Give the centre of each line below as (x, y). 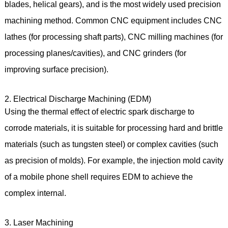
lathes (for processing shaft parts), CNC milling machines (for (113, 37)
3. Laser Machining (41, 222)
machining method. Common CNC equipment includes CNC (113, 20)
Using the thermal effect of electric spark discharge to (99, 111)
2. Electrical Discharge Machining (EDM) (80, 99)
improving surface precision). (58, 69)
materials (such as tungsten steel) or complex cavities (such (111, 144)
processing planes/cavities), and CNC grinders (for (95, 53)
